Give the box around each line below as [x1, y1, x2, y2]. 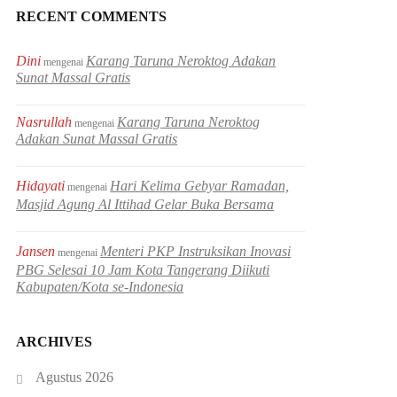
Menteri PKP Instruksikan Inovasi [100, 243, 292, 259]
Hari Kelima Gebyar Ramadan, [110, 177, 290, 193]
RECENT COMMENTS [16, 8, 167, 24]
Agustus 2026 [35, 369, 114, 385]
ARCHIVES [16, 333, 93, 349]
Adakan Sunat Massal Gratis [16, 130, 178, 146]
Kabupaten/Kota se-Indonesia [16, 278, 184, 294]
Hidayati [16, 177, 66, 193]
